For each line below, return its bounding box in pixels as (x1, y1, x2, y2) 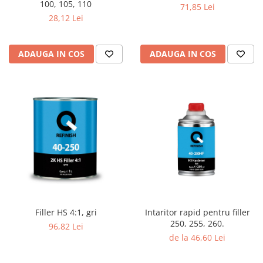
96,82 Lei (48, 221, 83, 232)
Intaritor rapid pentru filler (144, 207, 250, 218)
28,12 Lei (48, 12, 83, 23)
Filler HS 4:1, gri (35, 207, 97, 218)
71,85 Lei (180, 1, 215, 12)
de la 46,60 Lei (169, 232, 225, 243)
